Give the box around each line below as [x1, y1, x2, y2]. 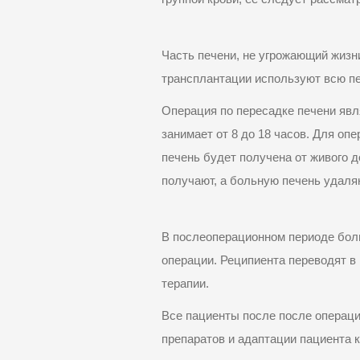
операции [162, 254, 215, 268]
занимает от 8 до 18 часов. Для [162, 128, 338, 141]
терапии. [162, 277, 210, 291]
